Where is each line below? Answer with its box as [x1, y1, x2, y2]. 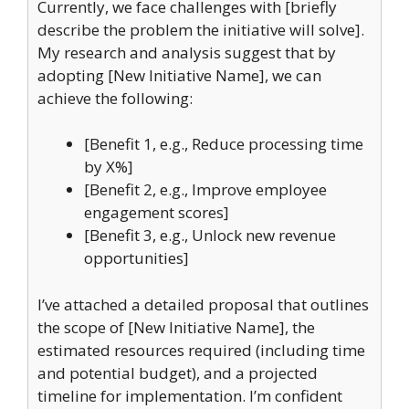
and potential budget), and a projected [37, 362, 318, 383]
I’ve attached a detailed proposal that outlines [37, 293, 369, 315]
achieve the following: [37, 87, 193, 109]
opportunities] [84, 247, 189, 268]
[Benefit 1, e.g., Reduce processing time [84, 133, 363, 154]
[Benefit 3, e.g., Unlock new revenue [84, 225, 336, 246]
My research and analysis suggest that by [37, 41, 336, 63]
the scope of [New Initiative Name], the [37, 316, 315, 338]
